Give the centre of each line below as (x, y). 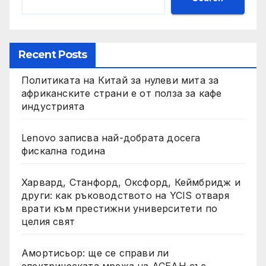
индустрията (53, 107)
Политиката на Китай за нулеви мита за (120, 80)
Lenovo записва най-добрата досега (111, 138)
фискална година (63, 151)
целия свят (48, 222)
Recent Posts (53, 55)
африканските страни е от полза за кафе (122, 94)
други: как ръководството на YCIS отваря (125, 196)
